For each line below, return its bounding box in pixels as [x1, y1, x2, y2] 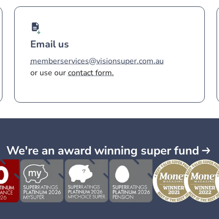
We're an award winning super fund [6, 143, 199, 158]
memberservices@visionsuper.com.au [30, 56, 164, 66]
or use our [30, 67, 68, 78]
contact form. [68, 67, 114, 78]
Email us [30, 38, 69, 51]
